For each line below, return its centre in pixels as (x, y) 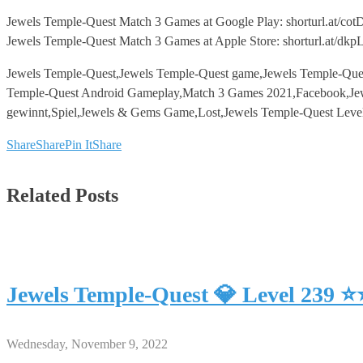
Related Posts (62, 195)
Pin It (79, 144)
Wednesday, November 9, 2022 (87, 344)
